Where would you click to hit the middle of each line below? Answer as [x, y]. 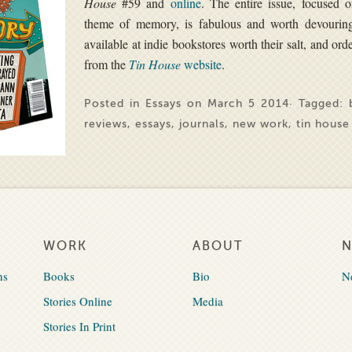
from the [106, 64]
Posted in [114, 103]
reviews [105, 124]
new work [260, 124]
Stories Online [77, 301]
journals [202, 124]
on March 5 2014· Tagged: [265, 103]
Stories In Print [79, 326]
